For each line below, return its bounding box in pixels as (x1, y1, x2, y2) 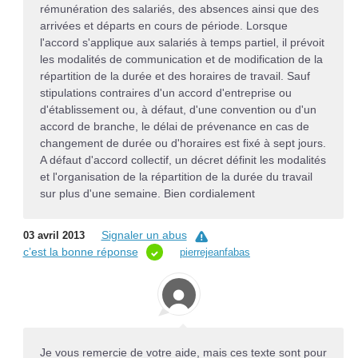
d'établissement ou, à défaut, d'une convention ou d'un (39, 102, 316, 116)
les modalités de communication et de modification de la (39, 52, 323, 66)
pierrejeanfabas (180, 246, 250, 259)
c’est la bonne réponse (22, 245, 138, 259)
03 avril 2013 (22, 229, 85, 242)
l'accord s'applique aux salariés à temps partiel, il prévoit (39, 35, 324, 49)
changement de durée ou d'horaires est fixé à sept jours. (39, 136, 326, 149)
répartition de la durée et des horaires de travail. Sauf (39, 69, 310, 82)
